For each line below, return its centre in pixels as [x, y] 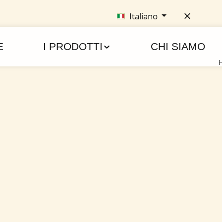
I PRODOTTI [73, 46]
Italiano [143, 16]
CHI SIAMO [178, 46]
